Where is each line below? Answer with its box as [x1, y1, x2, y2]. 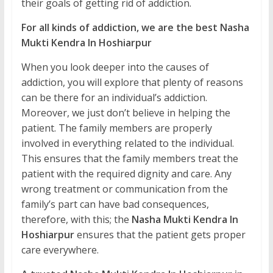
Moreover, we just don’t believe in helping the [21, 106, 230, 120]
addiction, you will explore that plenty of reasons [21, 76, 243, 90]
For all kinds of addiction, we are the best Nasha [21, 21, 249, 35]
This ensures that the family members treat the [21, 152, 238, 166]
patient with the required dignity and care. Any [21, 167, 232, 181]
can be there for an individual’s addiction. [21, 91, 207, 105]
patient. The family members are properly [21, 121, 212, 135]
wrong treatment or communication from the [21, 182, 228, 196]
